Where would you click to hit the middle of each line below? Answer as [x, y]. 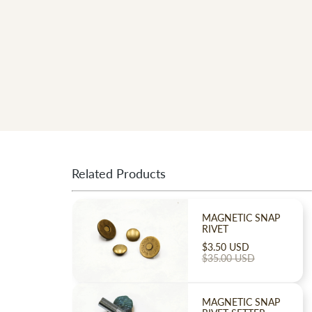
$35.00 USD [228, 258]
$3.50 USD [225, 247]
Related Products [119, 174]
